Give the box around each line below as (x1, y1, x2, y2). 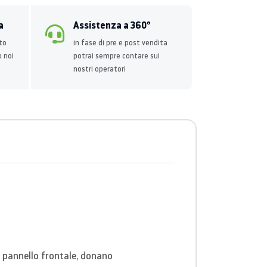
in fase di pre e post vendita (73, 38, 167, 47)
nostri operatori (73, 64, 126, 73)
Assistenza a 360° (73, 18, 150, 32)
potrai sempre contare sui (73, 51, 160, 60)
